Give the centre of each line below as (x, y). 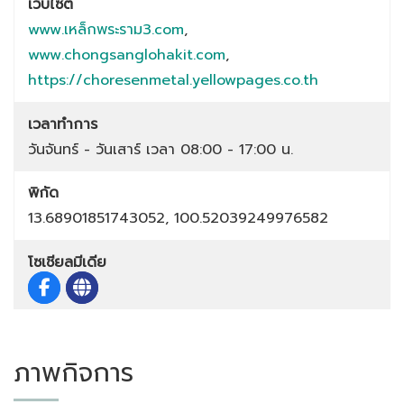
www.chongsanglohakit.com (127, 55)
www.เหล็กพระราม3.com (106, 29)
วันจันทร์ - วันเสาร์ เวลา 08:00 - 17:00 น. (161, 149)
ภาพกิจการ (73, 372)
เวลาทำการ (63, 124)
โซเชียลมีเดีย (67, 262)
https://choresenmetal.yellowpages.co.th (173, 80)
